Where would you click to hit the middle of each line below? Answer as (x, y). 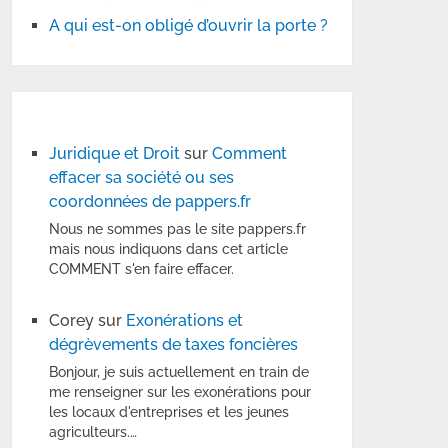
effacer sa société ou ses (142, 177)
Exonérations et (185, 321)
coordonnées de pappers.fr (150, 201)
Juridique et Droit (115, 153)
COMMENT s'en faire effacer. (142, 269)
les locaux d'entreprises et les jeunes (169, 412)
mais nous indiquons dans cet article (169, 249)
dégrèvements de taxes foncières (174, 345)
